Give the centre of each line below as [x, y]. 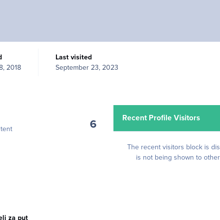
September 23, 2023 [87, 67]
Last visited [75, 57]
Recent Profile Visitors [161, 118]
